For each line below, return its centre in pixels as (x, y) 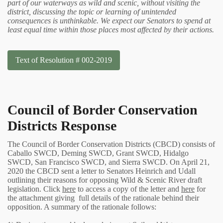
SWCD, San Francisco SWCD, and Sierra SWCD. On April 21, (109, 162)
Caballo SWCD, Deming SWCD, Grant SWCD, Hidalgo (98, 153)
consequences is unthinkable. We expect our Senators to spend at (109, 20)
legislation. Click (35, 189)
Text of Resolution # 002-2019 (64, 60)
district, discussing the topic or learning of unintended (92, 11)
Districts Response (62, 125)
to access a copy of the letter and (128, 189)
